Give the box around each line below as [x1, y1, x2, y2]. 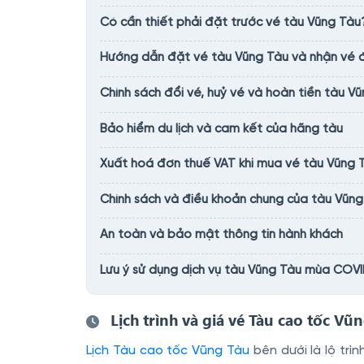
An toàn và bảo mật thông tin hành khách [100, 228, 343, 242]
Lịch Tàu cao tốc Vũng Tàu [86, 344, 249, 357]
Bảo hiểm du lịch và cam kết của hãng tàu [100, 122, 343, 136]
